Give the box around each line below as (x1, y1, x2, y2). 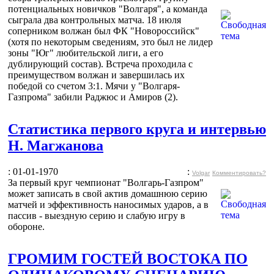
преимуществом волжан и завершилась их (8, 69, 185, 80)
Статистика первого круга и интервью (8, 120, 266, 137)
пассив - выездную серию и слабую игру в (8, 210, 185, 221)
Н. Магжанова (8, 137, 103, 154)
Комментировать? (212, 169, 266, 176)
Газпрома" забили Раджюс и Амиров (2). (8, 91, 178, 102)
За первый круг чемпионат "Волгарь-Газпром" (8, 177, 204, 188)
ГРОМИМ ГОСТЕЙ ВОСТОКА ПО (8, 250, 248, 267)
